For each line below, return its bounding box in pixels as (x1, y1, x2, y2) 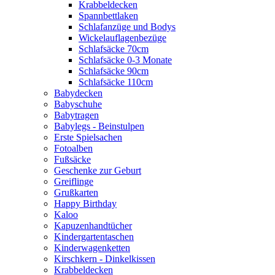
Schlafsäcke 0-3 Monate (79, 55, 172, 65)
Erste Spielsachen (54, 132, 122, 142)
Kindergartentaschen (54, 231, 134, 242)
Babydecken (54, 88, 103, 98)
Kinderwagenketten (54, 242, 130, 253)
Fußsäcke (54, 154, 91, 165)
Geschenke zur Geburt (54, 165, 141, 176)
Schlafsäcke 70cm (79, 44, 149, 54)
